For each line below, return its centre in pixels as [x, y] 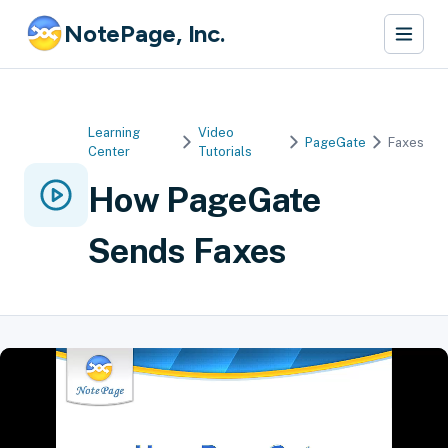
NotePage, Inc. [144, 33]
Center [109, 151]
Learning [114, 132]
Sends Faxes [187, 251]
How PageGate [204, 200]
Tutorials [225, 151]
